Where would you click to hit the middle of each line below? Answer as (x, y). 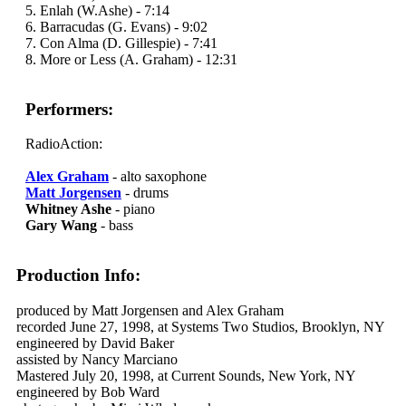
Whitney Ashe (68, 209)
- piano (133, 209)
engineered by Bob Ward (88, 391)
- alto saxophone (158, 177)
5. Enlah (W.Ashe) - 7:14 (97, 10)
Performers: (69, 109)
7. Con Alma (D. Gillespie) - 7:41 (121, 43)
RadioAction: (64, 144)
